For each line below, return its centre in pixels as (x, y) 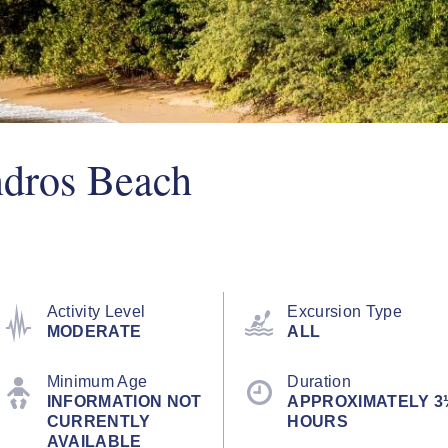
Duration (319, 381)
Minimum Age (97, 381)
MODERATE (94, 331)
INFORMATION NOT (124, 401)
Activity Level (96, 311)
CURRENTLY (98, 421)
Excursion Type (344, 311)
